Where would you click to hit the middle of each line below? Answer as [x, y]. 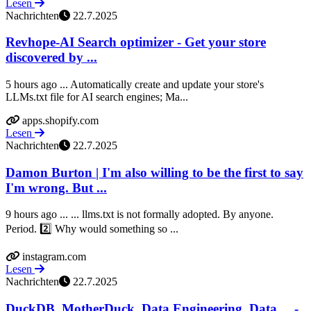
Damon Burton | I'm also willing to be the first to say [154, 172]
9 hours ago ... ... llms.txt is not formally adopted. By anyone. [140, 215]
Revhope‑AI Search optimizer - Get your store [136, 42]
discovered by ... [51, 58]
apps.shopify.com [60, 120]
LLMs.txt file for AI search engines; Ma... [97, 97]
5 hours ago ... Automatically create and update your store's [135, 84]
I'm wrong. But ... [56, 187]
